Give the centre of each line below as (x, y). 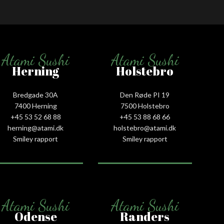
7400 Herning (35, 105)
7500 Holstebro (145, 105)
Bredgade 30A (36, 94)
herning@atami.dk (36, 127)
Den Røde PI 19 (145, 94)
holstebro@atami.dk (145, 127)
